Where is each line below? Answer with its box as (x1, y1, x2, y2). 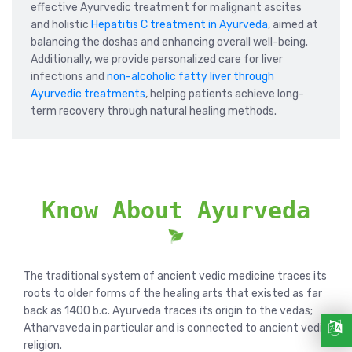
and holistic (31, 17, 91, 31)
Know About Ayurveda (42, 196, 310, 224)
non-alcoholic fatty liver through (107, 69, 274, 83)
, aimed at (268, 17, 318, 31)
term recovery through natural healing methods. (31, 104, 277, 118)
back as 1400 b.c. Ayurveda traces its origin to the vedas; (24, 303, 313, 317)
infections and (31, 69, 107, 83)
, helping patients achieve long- (145, 86, 304, 101)
